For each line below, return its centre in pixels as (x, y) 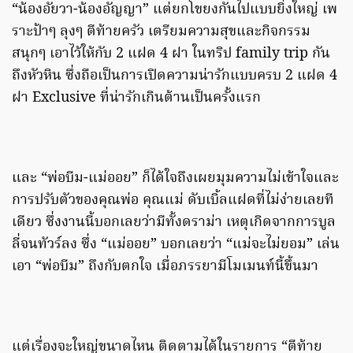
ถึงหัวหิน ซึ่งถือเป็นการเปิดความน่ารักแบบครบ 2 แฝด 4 (175, 76)
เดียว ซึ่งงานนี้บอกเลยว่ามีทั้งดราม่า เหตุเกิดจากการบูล (174, 222)
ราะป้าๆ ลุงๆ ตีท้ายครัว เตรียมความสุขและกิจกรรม (161, 32)
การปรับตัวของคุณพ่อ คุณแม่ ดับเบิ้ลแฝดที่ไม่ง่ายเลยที (173, 200)
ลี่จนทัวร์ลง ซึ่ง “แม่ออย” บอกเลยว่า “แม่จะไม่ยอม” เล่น (176, 244)
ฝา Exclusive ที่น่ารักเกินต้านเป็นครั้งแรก (136, 98)
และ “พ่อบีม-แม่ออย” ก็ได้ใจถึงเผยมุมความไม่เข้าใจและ (175, 178)
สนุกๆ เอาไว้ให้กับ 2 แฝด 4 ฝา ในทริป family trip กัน (171, 54)
